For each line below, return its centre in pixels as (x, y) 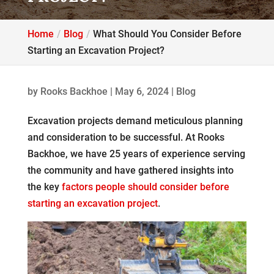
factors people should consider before (145, 187)
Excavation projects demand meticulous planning (135, 121)
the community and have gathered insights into (130, 170)
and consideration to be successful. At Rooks (126, 137)
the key (44, 187)
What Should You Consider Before (167, 34)
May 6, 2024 (142, 91)
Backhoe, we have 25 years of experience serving (136, 154)
